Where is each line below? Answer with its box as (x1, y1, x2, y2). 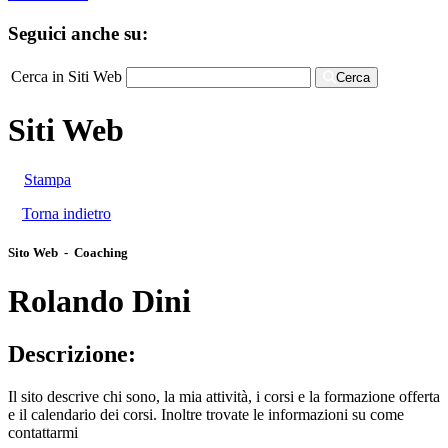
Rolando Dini (8, 282, 191, 319)
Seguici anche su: (8, 22, 148, 44)
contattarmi (8, 424, 78, 442)
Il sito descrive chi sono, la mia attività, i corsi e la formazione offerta (8, 388, 440, 406)
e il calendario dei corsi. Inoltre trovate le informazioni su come (8, 406, 404, 424)
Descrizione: (8, 341, 136, 368)
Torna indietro (22, 204, 111, 222)
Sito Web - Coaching (8, 244, 128, 260)
